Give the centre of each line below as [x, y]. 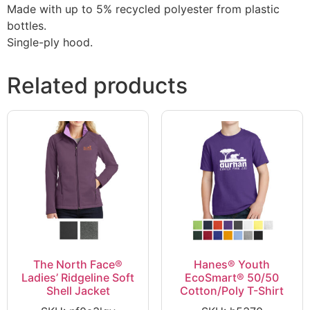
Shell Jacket [78, 290]
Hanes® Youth [232, 264]
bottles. [27, 26]
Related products [97, 86]
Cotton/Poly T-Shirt [232, 290]
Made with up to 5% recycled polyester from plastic [143, 9]
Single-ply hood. [50, 43]
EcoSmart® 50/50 [232, 277]
